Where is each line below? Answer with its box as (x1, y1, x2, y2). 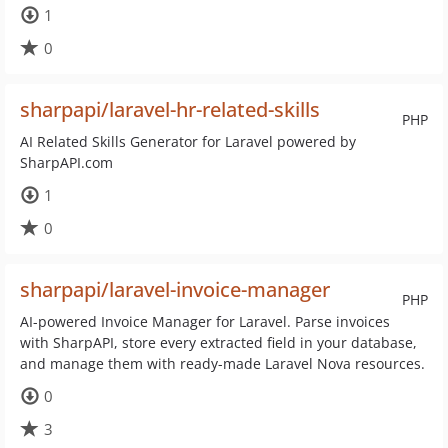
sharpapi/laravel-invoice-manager (20, 276, 330, 303)
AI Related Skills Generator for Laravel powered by (20, 132, 356, 151)
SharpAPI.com (20, 153, 113, 172)
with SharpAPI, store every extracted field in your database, (20, 333, 417, 352)
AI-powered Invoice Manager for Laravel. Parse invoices (20, 312, 390, 331)
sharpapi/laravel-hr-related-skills (20, 96, 320, 123)
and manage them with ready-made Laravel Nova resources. (20, 354, 425, 373)
